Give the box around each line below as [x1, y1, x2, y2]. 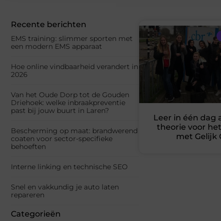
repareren [11, 190, 44, 200]
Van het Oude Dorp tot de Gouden [11, 90, 129, 100]
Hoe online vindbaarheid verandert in [11, 62, 138, 72]
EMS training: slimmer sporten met [11, 34, 133, 43]
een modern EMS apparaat [11, 42, 102, 51]
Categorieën [11, 209, 61, 219]
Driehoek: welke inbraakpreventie [11, 98, 125, 108]
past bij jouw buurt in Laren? [11, 106, 109, 115]
